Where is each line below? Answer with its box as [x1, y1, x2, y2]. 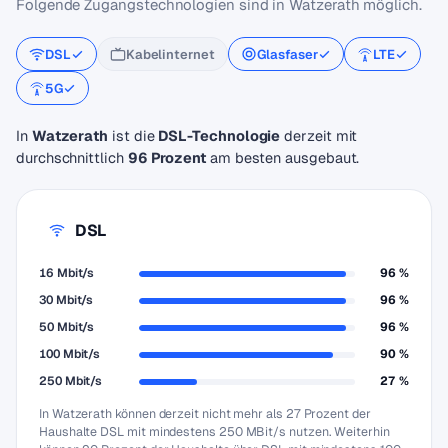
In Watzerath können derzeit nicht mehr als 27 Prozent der [39, 405, 371, 422]
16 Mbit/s [39, 265, 95, 281]
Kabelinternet [125, 45, 215, 63]
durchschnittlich [16, 148, 128, 167]
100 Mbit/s [39, 346, 101, 362]
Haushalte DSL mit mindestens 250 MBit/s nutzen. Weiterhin [39, 423, 390, 440]
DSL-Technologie [158, 126, 281, 145]
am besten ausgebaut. [205, 148, 360, 167]
